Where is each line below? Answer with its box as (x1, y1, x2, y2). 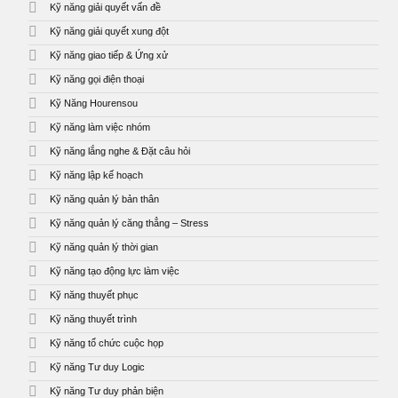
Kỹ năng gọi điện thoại (50, 74, 145, 85)
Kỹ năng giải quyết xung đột (50, 26, 170, 37)
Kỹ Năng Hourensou (50, 98, 139, 109)
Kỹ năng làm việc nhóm (50, 122, 151, 133)
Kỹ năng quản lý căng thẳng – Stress (50, 218, 210, 229)
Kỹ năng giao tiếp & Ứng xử (50, 50, 169, 61)
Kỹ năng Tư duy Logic (50, 362, 146, 373)
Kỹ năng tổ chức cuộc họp (50, 338, 164, 349)
